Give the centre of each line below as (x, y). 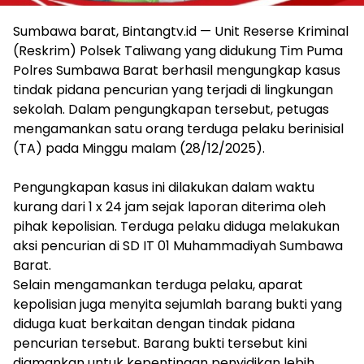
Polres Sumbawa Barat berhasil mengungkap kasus (177, 70)
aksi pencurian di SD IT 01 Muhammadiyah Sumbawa (178, 245)
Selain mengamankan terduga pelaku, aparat (158, 284)
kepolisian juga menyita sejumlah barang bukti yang (178, 304)
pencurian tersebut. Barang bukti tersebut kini (160, 343)
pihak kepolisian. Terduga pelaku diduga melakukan (176, 226)
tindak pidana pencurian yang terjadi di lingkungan (173, 89)
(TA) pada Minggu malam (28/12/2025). (139, 148)
